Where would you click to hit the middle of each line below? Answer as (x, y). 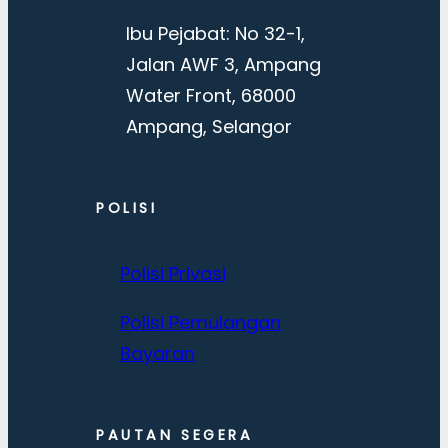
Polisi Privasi (173, 273)
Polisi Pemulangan (200, 322)
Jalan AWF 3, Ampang (224, 64)
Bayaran (157, 353)
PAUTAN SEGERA (175, 434)
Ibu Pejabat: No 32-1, (216, 33)
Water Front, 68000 (211, 95)
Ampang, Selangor (209, 126)
